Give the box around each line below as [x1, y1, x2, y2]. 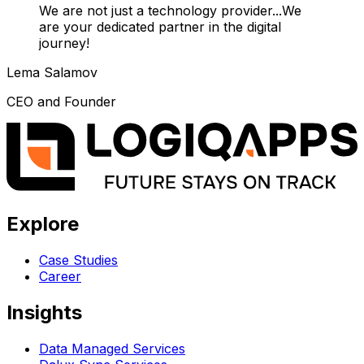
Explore [6, 212, 79, 236]
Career [39, 267, 81, 284]
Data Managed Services [39, 340, 185, 357]
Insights [6, 300, 82, 324]
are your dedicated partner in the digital [39, 18, 281, 35]
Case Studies [39, 251, 118, 268]
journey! [39, 34, 89, 51]
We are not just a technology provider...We [39, 2, 301, 19]
